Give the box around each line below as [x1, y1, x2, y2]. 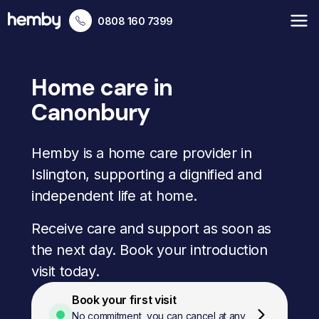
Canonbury [31, 98, 150, 127]
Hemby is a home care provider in [31, 145, 252, 162]
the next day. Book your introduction [31, 241, 268, 258]
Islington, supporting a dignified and [31, 166, 262, 183]
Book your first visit [72, 293, 177, 307]
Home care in [31, 73, 173, 103]
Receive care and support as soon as [31, 220, 272, 237]
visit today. [31, 263, 100, 280]
